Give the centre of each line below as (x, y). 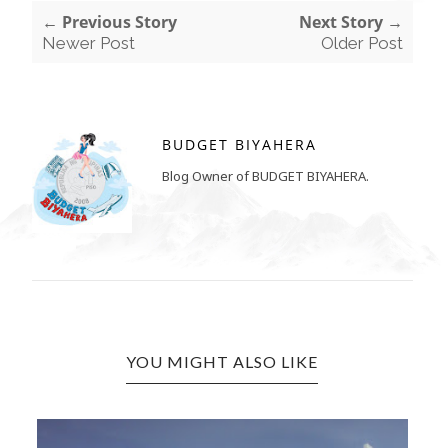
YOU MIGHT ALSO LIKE (222, 362)
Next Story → (350, 22)
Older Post (361, 43)
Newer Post (88, 43)
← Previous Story (109, 22)
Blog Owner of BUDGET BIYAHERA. (265, 176)
